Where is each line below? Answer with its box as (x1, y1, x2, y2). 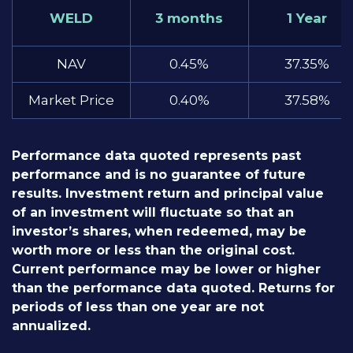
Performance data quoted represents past (12, 148, 301, 164)
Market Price (28, 92, 114, 109)
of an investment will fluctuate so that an (12, 205, 294, 221)
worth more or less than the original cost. (12, 243, 295, 258)
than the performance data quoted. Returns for (12, 281, 335, 296)
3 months (155, 9, 224, 26)
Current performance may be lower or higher (12, 262, 321, 277)
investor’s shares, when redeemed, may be (12, 224, 307, 240)
